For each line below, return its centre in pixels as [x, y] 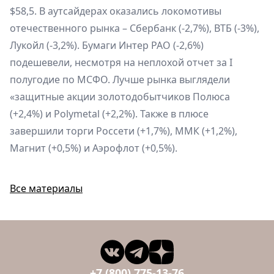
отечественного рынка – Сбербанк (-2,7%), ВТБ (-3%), [135, 28]
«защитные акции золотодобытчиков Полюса [120, 96]
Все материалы [46, 188]
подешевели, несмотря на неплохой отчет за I [121, 62]
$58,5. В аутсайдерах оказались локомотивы [116, 11]
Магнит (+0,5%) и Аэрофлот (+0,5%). [94, 148]
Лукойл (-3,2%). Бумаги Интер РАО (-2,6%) [107, 45]
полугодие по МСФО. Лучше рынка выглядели [120, 79]
